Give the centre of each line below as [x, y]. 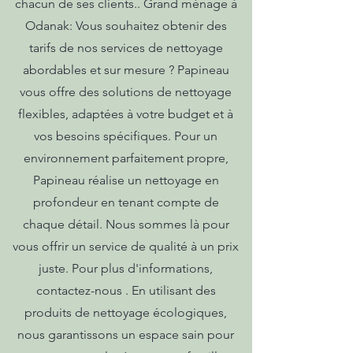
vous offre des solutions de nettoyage [126, 92]
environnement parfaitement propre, [126, 158]
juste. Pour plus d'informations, [126, 268]
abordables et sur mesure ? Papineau [126, 70]
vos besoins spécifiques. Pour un [126, 136]
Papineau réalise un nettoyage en [126, 180]
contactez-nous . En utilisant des [126, 290]
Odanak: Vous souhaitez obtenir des [126, 26]
